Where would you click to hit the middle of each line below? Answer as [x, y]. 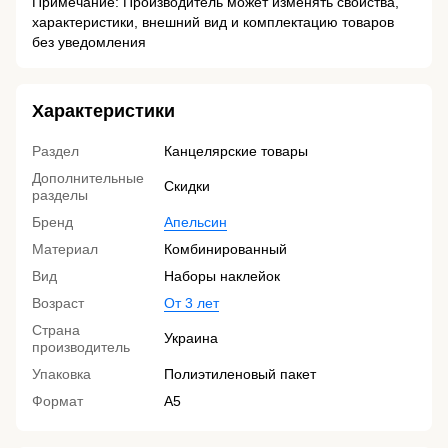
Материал [65, 249]
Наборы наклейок [222, 276]
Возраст [58, 303]
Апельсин [195, 222]
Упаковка [61, 374]
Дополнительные [88, 178]
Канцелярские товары [236, 151]
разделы [60, 195]
